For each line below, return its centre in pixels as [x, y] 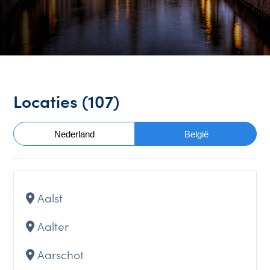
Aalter [53, 225]
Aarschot [61, 254]
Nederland [75, 134]
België [196, 134]
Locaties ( [51, 101]
